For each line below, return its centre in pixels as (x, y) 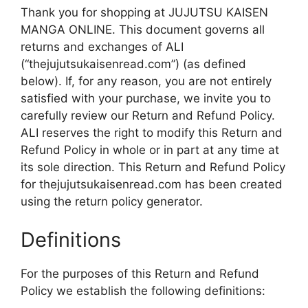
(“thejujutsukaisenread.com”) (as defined (133, 64)
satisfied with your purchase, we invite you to (146, 98)
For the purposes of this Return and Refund (140, 273)
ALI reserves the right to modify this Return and (152, 133)
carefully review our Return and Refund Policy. (148, 115)
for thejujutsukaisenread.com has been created (152, 184)
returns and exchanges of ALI (102, 47)
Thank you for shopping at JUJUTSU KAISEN (144, 12)
